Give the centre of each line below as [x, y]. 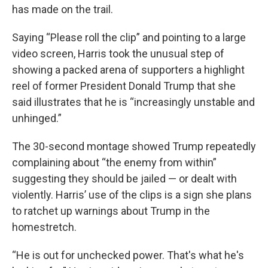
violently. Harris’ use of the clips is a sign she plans [132, 195]
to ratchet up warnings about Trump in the [111, 211]
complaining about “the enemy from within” [114, 162]
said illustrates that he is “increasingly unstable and [133, 102]
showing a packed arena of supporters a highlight [128, 70]
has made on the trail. [63, 9]
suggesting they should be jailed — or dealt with [124, 179]
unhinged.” [37, 118]
